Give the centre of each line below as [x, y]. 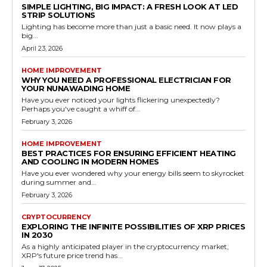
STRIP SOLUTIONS [58, 15]
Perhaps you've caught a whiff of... [81, 108]
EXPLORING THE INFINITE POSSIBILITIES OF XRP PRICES [133, 226]
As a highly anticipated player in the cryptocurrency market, [125, 246]
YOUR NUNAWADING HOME [76, 88]
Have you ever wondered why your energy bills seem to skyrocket [133, 173]
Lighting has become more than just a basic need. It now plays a [131, 26]
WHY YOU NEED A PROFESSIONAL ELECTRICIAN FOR [126, 80]
